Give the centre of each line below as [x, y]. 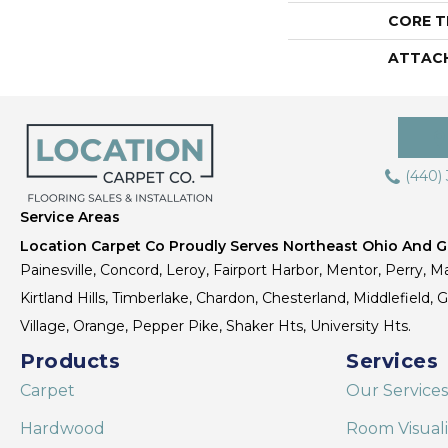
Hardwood [62, 428]
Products [70, 360]
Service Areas [70, 216]
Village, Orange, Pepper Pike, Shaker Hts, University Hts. [217, 325]
